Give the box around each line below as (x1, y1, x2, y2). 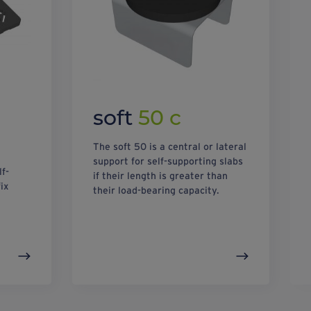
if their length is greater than (93, 170, 228, 182)
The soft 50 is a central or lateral (93, 141, 247, 153)
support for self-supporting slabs (93, 155, 244, 167)
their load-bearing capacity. (93, 185, 220, 196)
